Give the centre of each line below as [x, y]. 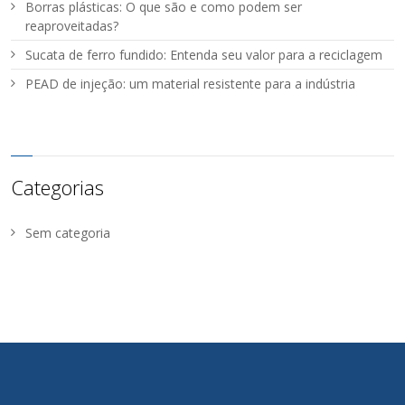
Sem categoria [68, 233]
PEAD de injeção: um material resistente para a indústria [191, 84]
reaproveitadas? [72, 26]
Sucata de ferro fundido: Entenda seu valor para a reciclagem [204, 55]
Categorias [58, 188]
